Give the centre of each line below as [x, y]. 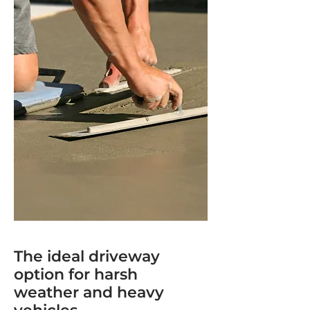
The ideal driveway [87, 256]
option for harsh [76, 274]
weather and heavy [89, 292]
